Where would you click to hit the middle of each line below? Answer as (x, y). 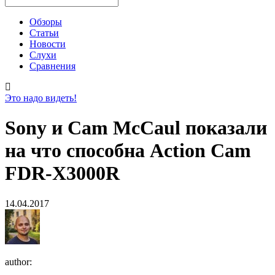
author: (18, 261)
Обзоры (46, 22)
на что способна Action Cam (128, 151)
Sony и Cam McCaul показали (136, 128)
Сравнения (52, 66)
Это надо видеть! (41, 98)
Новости (48, 44)
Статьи (44, 33)
